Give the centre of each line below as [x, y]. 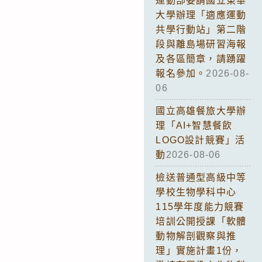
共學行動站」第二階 [201, 29]
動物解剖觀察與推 [196, 236]
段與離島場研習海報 [201, 44]
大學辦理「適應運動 [201, 15]
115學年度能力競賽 [200, 206]
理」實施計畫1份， [199, 250]
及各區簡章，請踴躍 [201, 58]
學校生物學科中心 [196, 192]
